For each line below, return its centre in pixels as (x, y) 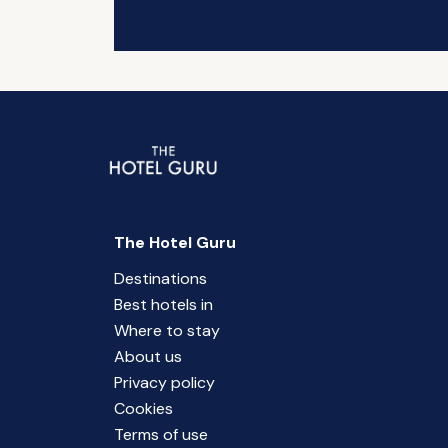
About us (147, 356)
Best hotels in (163, 304)
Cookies (143, 408)
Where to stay (166, 330)
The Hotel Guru (174, 242)
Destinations (160, 278)
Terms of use (160, 434)
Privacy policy (164, 382)
